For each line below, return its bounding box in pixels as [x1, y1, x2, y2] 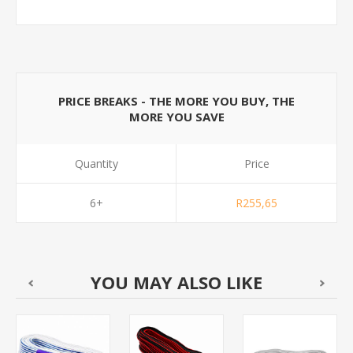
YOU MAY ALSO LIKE [91, 270, 262, 294]
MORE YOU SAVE [128, 109, 225, 124]
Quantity [74, 156, 118, 171]
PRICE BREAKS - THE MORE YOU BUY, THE [58, 93, 295, 109]
